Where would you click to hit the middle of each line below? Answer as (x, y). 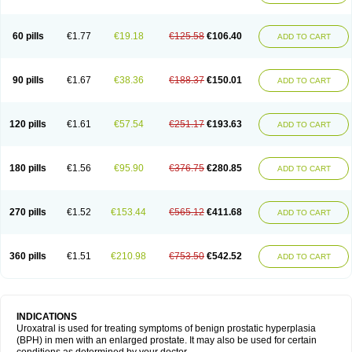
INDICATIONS (47, 317)
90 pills (28, 80)
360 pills (28, 256)
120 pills (28, 124)
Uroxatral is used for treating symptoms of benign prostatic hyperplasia (166, 328)
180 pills (28, 168)
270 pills (28, 212)
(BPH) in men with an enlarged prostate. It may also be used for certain (167, 340)
